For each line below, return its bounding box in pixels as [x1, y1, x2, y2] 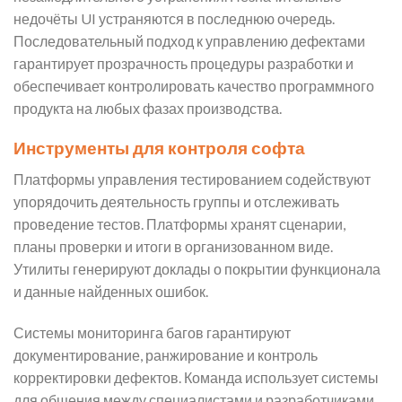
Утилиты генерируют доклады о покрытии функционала [13, 260, 380, 278]
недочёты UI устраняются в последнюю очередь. [13, 9, 335, 27]
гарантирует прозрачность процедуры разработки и [13, 54, 354, 72]
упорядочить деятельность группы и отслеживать [13, 193, 339, 211]
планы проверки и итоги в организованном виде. [13, 238, 333, 256]
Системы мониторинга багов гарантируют [13, 323, 291, 341]
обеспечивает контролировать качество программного [13, 76, 374, 94]
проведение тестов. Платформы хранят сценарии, [13, 215, 345, 233]
